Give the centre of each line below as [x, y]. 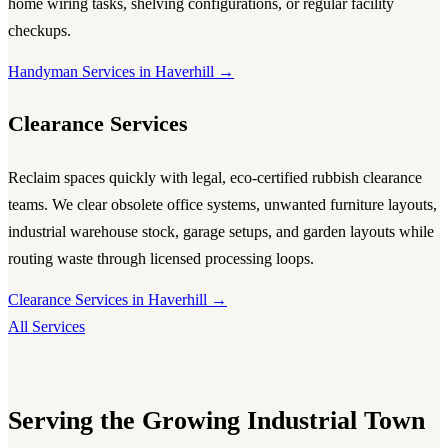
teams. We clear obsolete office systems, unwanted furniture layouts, [222, 205]
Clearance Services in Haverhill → [117, 299]
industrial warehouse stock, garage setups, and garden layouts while [221, 232]
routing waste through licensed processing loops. [161, 259]
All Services [46, 326]
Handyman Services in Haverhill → [121, 71]
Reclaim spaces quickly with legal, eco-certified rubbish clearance [215, 178]
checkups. [39, 31]
